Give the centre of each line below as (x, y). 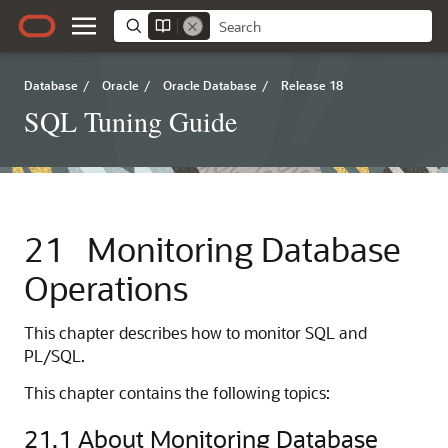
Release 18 (312, 85)
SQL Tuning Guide (130, 121)
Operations (106, 287)
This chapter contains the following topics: (177, 392)
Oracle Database (210, 85)
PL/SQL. (54, 355)
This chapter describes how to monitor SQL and (195, 332)
